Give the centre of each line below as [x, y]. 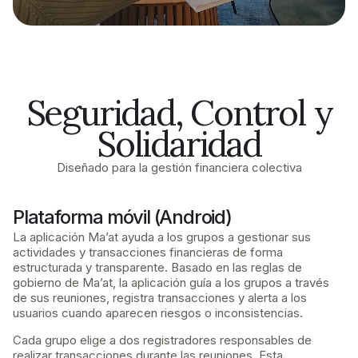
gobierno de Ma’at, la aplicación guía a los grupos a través [171, 283]
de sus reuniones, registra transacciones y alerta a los [160, 298]
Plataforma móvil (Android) [122, 217]
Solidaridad [179, 144]
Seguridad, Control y [179, 113]
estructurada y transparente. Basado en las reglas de [157, 268]
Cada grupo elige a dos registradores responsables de [162, 340]
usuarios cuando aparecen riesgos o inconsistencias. [158, 313]
